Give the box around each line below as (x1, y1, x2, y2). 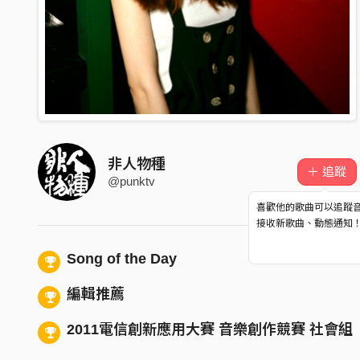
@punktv (108, 174, 155, 188)
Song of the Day (66, 250, 177, 267)
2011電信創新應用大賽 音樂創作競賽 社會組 (66, 321, 353, 337)
